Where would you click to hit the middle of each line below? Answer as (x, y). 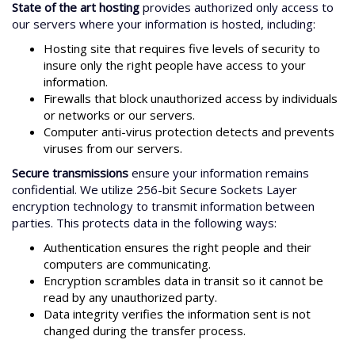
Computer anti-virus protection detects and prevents (189, 131)
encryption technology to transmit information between (163, 206)
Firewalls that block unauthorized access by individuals (191, 98)
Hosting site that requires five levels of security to (182, 48)
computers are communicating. (127, 263)
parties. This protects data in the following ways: (144, 222)
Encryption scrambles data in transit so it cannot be (183, 280)
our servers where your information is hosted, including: (164, 23)
